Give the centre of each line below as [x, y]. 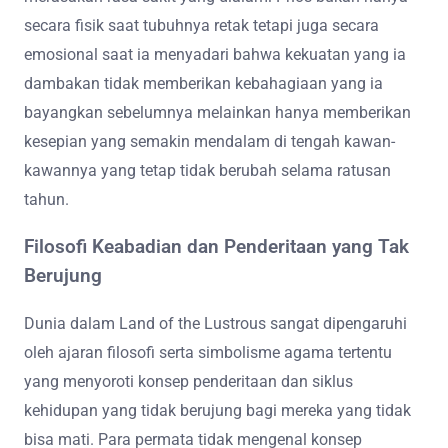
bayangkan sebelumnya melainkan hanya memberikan [217, 112]
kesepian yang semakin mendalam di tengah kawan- [209, 141]
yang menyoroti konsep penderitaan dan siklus [188, 382]
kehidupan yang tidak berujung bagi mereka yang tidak [217, 411]
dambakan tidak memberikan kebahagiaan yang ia [203, 83]
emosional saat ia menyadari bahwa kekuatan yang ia [215, 54]
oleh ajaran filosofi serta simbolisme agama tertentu [208, 353]
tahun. [46, 199]
